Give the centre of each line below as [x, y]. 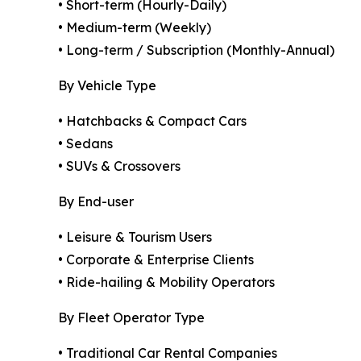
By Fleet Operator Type [131, 318]
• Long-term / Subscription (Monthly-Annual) [196, 50]
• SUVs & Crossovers [119, 166]
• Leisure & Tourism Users [135, 237]
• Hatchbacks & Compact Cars [152, 121]
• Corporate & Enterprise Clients [156, 260]
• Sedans [85, 144]
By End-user [96, 202]
